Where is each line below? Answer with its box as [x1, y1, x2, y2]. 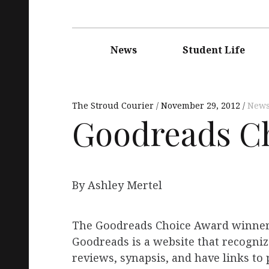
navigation [71, 40, 114, 51]
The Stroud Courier [72, 99, 156, 111]
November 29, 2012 [161, 99, 240, 111]
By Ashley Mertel [72, 178, 162, 193]
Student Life [183, 43, 245, 56]
